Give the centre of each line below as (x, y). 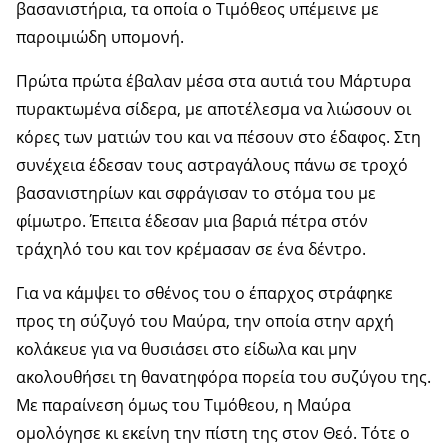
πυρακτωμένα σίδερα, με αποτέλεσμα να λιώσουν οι (213, 109)
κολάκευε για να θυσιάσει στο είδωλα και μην (186, 349)
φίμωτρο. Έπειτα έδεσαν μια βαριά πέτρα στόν (192, 221)
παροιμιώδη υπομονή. (100, 37)
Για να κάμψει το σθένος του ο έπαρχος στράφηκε (204, 293)
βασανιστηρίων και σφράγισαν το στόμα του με (196, 193)
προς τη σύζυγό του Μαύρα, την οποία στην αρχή (205, 321)
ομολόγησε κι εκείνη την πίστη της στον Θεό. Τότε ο (213, 433)
